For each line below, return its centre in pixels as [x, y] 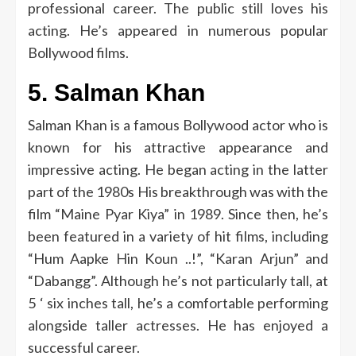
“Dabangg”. [63, 280]
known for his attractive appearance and [178, 147]
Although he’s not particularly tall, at [215, 280]
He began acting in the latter [236, 169]
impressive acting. [84, 169]
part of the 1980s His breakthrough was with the [178, 191]
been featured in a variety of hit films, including [178, 236]
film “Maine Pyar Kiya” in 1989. [126, 213]
